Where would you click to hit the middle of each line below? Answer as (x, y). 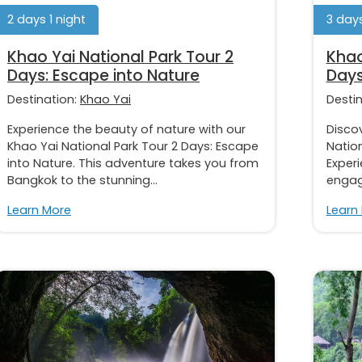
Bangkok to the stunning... (82, 180)
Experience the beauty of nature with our (126, 129)
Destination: (44, 99)
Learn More (39, 210)
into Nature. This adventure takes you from (133, 163)
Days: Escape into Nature (103, 75)
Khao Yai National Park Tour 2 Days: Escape (133, 146)
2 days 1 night (46, 19)
